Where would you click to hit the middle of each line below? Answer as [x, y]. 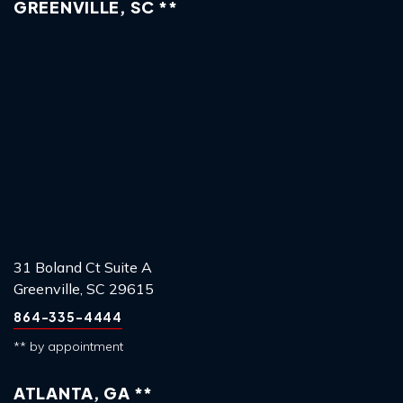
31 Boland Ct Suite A [83, 267]
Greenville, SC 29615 [84, 288]
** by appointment [68, 346]
